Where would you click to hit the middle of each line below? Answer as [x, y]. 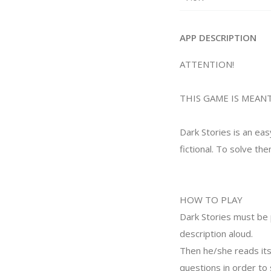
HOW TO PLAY [211, 200]
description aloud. [216, 233]
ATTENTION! [207, 64]
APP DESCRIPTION [218, 38]
